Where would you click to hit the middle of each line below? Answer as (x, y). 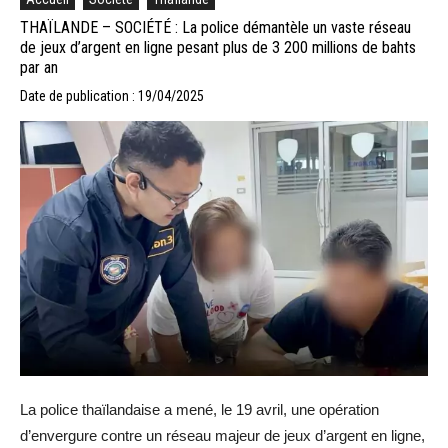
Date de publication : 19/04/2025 (112, 95)
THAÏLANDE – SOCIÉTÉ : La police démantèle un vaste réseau (215, 27)
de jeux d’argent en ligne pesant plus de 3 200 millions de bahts (218, 47)
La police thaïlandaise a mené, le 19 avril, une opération (199, 410)
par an (39, 67)
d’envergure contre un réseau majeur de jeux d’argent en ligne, (222, 436)
